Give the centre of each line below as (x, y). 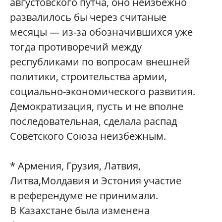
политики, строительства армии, (88, 77)
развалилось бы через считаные (88, 17)
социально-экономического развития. (103, 92)
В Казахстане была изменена (80, 211)
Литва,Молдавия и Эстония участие (96, 181)
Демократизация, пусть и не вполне (97, 107)
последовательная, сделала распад (93, 121)
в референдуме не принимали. (85, 196)
